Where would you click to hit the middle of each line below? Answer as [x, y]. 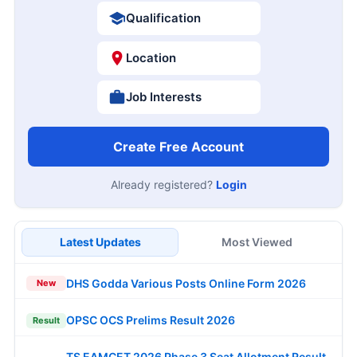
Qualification [163, 18]
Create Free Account [178, 147]
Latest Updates [100, 242]
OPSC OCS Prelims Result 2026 [151, 320]
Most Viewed [257, 242]
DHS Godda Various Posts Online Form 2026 [186, 283]
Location [151, 57]
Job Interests [163, 97]
